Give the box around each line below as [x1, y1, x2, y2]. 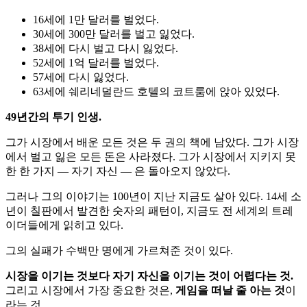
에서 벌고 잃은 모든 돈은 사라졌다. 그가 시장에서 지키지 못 [5, 150, 296, 162]
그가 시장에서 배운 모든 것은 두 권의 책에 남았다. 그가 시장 [5, 136, 299, 148]
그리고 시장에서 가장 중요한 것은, [5, 284, 175, 296]
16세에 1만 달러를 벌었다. [33, 13, 159, 25]
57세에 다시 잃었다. [33, 71, 129, 83]
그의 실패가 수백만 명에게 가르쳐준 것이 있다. [5, 244, 233, 256]
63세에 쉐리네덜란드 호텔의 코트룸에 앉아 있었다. [33, 85, 280, 97]
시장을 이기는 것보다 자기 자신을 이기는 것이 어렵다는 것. [5, 269, 293, 282]
